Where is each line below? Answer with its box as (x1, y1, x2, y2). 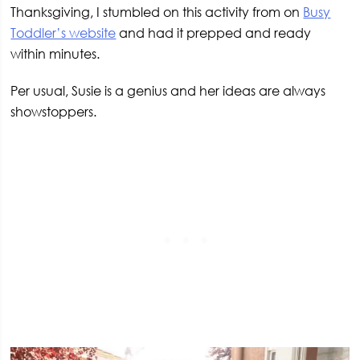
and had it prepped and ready (116, 25, 312, 42)
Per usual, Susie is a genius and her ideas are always (10, 83, 326, 100)
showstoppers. (10, 104, 97, 121)
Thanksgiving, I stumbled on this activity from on (10, 4, 304, 21)
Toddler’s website (10, 25, 117, 42)
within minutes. (10, 46, 100, 63)
